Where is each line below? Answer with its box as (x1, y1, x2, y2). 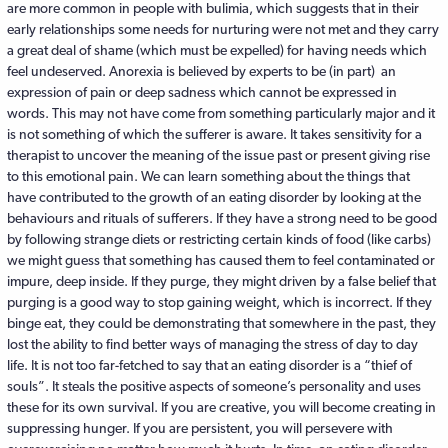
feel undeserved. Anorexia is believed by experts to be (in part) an (7, 62, 396, 79)
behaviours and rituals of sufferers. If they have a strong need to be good (7, 209, 437, 226)
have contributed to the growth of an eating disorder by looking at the (7, 188, 421, 205)
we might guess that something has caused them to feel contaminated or (7, 251, 435, 268)
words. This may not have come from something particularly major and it (7, 104, 435, 121)
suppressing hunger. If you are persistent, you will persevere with (7, 419, 393, 436)
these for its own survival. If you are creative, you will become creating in (7, 398, 436, 415)
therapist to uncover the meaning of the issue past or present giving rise (7, 146, 430, 163)
